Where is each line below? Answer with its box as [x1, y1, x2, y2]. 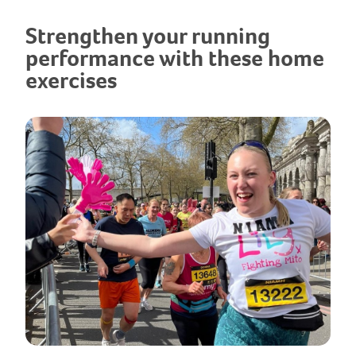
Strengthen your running [25, 21, 270, 52]
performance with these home [25, 43, 324, 74]
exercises [25, 65, 117, 96]
